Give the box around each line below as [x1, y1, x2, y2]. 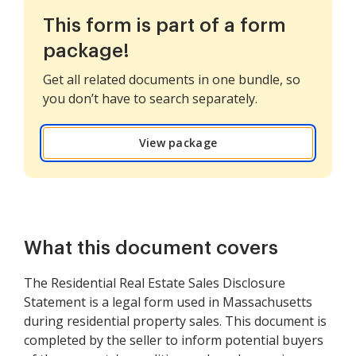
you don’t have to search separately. [43, 90, 257, 107]
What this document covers [24, 238, 278, 257]
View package [138, 135, 218, 150]
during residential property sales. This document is [24, 312, 327, 330]
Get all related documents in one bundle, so [43, 71, 300, 88]
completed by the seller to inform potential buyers [24, 331, 323, 349]
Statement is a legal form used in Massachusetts [24, 293, 312, 311]
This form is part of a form [43, 16, 286, 35]
